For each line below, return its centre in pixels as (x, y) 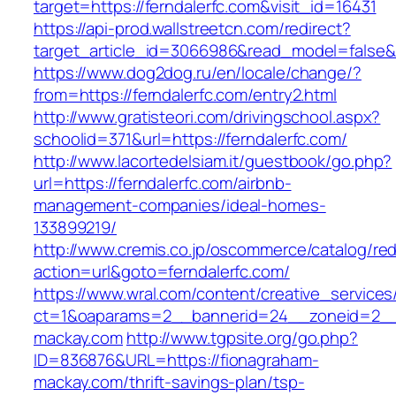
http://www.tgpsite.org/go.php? (242, 338)
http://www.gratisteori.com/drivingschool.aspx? (207, 117)
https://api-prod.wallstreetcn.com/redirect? (192, 29)
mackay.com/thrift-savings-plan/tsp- (169, 382)
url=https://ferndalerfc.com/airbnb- (163, 183)
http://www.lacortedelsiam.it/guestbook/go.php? (213, 161)
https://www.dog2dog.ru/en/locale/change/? (198, 73)
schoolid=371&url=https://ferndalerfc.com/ (190, 139)
